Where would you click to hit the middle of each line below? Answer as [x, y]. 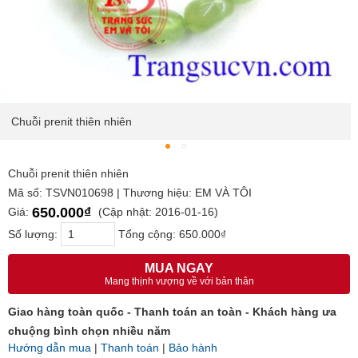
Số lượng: [34, 235]
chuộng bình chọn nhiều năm [89, 331]
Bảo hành [193, 348]
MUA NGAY [179, 268]
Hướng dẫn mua [50, 348]
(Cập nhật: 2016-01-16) [157, 212]
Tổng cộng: [147, 235]
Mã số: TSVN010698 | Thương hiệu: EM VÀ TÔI [130, 193]
